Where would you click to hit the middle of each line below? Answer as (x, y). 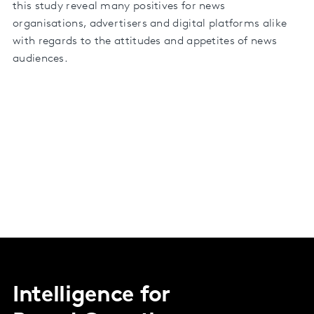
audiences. (41, 59)
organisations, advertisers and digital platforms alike (150, 23)
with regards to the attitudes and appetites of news (145, 41)
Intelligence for (91, 295)
